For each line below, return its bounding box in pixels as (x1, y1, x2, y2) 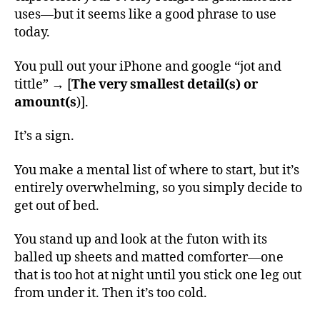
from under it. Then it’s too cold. (14, 285, 207, 301)
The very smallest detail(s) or (71, 76, 258, 93)
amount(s (14, 94, 76, 111)
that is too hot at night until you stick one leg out (14, 267, 301, 284)
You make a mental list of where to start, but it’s (14, 161, 299, 179)
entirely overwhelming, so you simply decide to (14, 179, 302, 196)
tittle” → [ (14, 76, 71, 93)
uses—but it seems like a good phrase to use (14, 6, 276, 23)
